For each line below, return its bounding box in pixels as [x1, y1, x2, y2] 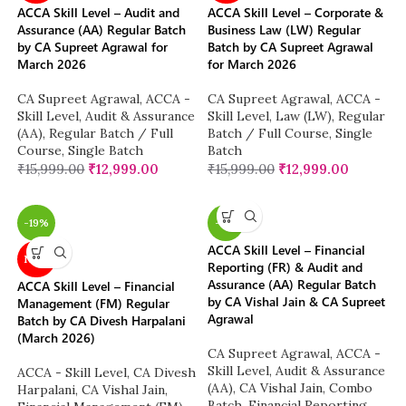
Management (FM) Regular [17, 295, 170, 313]
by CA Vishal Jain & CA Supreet [208, 293, 385, 311]
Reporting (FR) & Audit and [208, 258, 362, 276]
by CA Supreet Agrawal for [17, 38, 169, 56]
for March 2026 [208, 55, 296, 73]
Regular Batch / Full [49, 125, 174, 142]
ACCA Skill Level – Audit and [17, 4, 180, 22]
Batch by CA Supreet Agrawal [208, 38, 373, 56]
